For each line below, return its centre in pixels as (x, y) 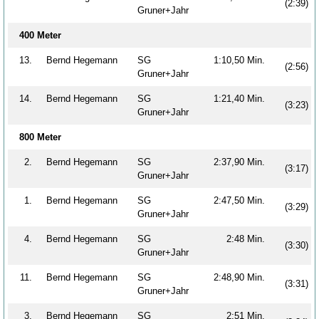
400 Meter (40, 35)
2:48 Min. (250, 239)
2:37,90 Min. (244, 162)
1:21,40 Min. (244, 98)
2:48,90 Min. (244, 277)
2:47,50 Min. (244, 200)
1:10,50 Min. (244, 60)
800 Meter (40, 137)
